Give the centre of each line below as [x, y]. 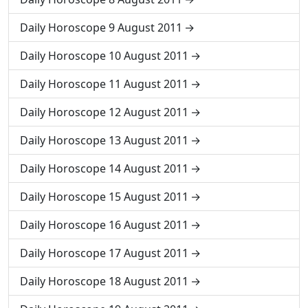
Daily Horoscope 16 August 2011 [104, 225]
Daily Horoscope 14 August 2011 [104, 168]
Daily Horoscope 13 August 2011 [104, 140]
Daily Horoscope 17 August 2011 [104, 253]
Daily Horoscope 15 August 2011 [104, 197]
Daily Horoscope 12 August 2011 [104, 112]
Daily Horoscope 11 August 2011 [104, 84]
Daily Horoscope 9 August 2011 [101, 27]
